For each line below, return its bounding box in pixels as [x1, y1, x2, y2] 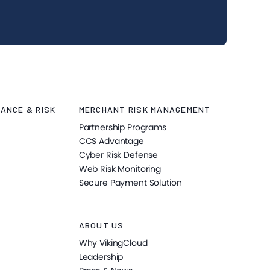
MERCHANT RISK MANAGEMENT [78, 104, 211, 115]
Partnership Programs [78, 121, 166, 133]
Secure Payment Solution [78, 177, 182, 189]
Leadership [78, 251, 124, 263]
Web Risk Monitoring [78, 163, 161, 175]
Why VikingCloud [78, 237, 148, 249]
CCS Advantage [78, 135, 144, 147]
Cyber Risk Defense [78, 149, 159, 161]
